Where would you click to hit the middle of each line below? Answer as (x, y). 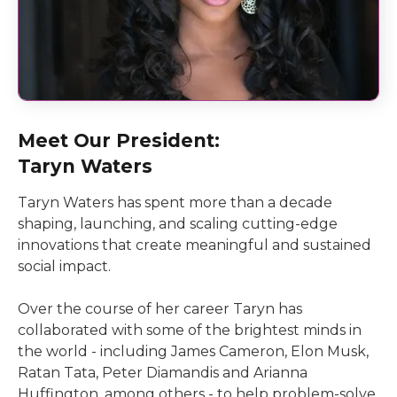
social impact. (64, 266)
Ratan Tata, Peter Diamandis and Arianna (163, 373)
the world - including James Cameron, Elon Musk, (193, 351)
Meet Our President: (119, 140)
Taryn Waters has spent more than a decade (175, 202)
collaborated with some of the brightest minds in (190, 330)
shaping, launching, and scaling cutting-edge (178, 224)
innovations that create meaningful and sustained (195, 245)
